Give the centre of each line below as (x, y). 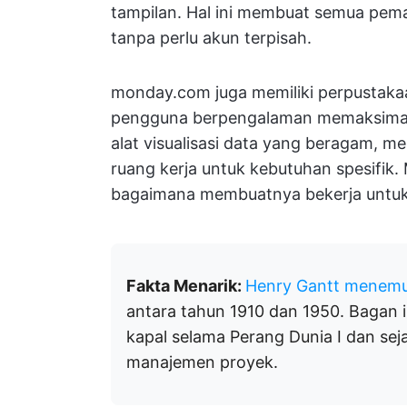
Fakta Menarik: (186, 285)
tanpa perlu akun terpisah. (211, 37)
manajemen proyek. (202, 362)
